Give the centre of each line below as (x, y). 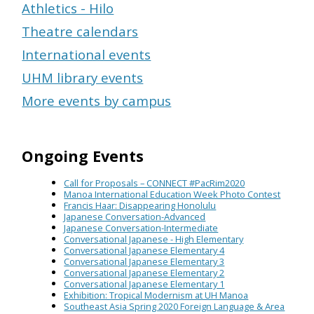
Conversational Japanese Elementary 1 (144, 284)
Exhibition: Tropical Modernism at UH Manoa (156, 295)
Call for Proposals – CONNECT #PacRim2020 (155, 183)
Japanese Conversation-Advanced (135, 216)
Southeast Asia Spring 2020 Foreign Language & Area (175, 306)
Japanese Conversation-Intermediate (141, 227)
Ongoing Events (83, 156)
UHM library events (83, 77)
